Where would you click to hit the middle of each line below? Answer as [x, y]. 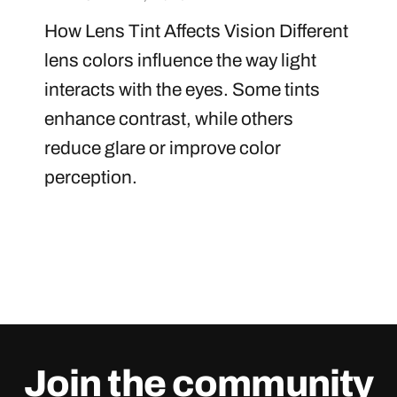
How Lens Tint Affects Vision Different [197, 31]
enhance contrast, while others [169, 119]
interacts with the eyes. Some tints [183, 90]
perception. [91, 178]
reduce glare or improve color [163, 148]
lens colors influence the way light [181, 61]
